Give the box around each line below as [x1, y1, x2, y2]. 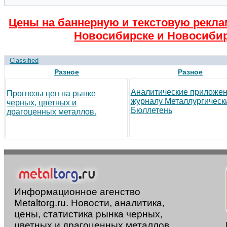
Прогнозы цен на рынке [7, 89, 96, 98]
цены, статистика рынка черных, [14, 209, 163, 220]
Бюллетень [130, 106, 172, 115]
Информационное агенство [14, 186, 140, 198]
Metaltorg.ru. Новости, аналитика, [14, 198, 165, 209]
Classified [10, 57, 39, 65]
